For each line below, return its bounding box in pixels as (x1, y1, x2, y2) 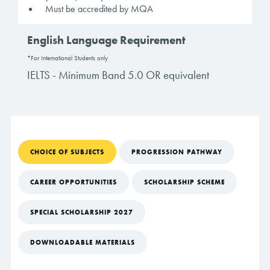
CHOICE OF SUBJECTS (30, 148, 104, 157)
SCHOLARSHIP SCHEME (144, 178, 225, 187)
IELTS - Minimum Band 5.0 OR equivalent (27, 67, 209, 83)
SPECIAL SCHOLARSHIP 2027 (30, 208, 133, 217)
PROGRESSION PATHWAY (131, 148, 222, 157)
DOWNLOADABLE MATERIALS (30, 238, 135, 247)
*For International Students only (27, 54, 108, 63)
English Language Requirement (27, 33, 186, 48)
